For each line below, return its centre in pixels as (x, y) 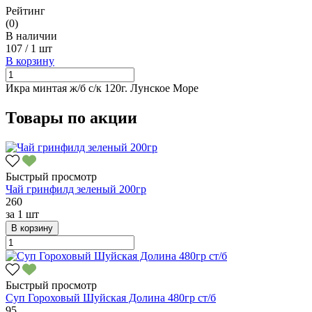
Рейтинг (25, 10)
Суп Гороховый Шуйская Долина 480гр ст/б (111, 297)
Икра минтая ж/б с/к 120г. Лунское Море (102, 88)
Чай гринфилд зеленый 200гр (76, 189)
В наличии (31, 36)
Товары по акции (71, 117)
